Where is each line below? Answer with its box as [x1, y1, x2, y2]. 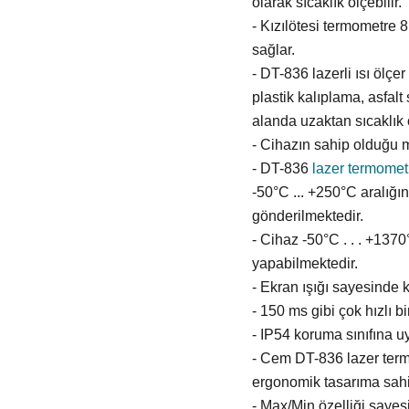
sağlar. [251, 42, 295, 58]
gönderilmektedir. [251, 208, 367, 225]
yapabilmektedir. [251, 256, 358, 272]
